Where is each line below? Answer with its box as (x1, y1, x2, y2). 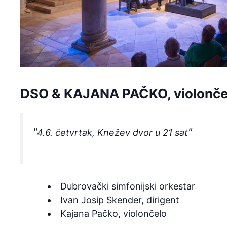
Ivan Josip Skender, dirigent (60, 195, 179, 206)
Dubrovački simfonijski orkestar (60, 181, 195, 192)
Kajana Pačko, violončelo (60, 208, 167, 219)
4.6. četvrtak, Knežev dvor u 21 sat (37, 127, 188, 138)
